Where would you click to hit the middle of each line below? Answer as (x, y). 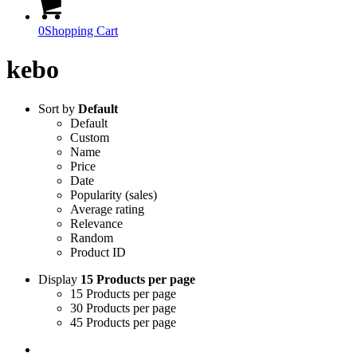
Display (59, 279)
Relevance (96, 223)
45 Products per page (123, 322)
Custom (90, 137)
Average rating (107, 209)
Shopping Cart (81, 31)
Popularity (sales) (114, 194)
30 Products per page (123, 308)
